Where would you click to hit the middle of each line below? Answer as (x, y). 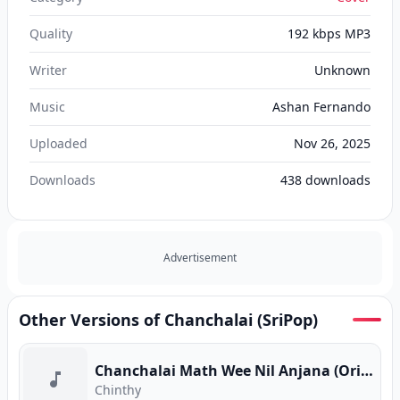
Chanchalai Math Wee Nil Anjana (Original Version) (367, 371)
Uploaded (58, 143)
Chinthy (118, 390)
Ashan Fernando (321, 107)
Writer (48, 70)
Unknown (342, 70)
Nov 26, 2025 (332, 143)
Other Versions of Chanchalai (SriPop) (168, 320)
